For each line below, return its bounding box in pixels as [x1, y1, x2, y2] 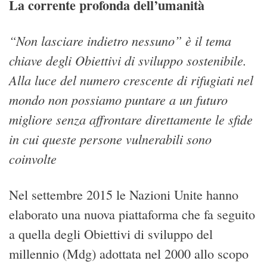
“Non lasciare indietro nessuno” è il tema [9, 32, 231, 50]
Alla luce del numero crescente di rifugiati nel [9, 71, 253, 89]
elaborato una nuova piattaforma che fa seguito [9, 205, 255, 223]
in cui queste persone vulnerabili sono [9, 130, 212, 148]
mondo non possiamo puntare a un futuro [9, 91, 228, 109]
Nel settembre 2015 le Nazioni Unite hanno [9, 185, 238, 203]
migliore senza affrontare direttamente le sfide [9, 110, 253, 129]
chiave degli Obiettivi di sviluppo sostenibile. [9, 51, 247, 70]
